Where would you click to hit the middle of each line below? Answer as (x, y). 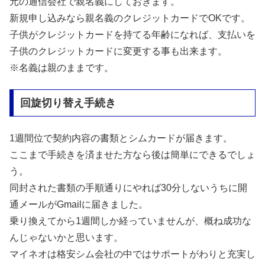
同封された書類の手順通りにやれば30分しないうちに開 (128, 188)
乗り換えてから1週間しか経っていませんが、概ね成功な (130, 221)
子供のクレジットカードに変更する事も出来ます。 (118, 51)
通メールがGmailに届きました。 (79, 204)
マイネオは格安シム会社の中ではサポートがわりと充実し (132, 254)
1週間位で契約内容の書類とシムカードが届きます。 (121, 138)
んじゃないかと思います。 (66, 237)
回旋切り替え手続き (68, 103)
